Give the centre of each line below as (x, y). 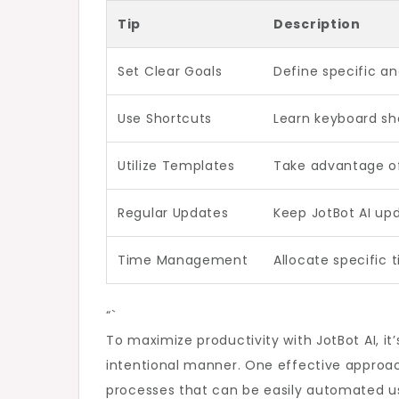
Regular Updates (173, 212)
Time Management (183, 260)
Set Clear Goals (170, 71)
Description (317, 24)
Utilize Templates (176, 165)
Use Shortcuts (165, 118)
